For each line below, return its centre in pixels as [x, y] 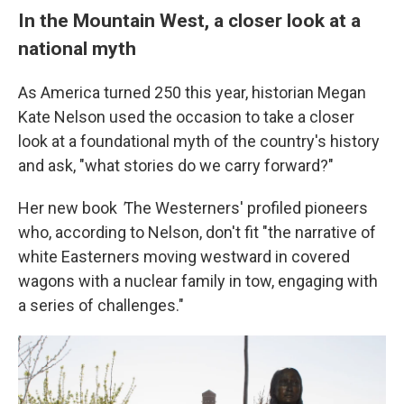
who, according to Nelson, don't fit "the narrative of [197, 232]
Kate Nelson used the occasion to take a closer [186, 117]
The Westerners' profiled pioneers [246, 208]
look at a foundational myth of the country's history [199, 141]
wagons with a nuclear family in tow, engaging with [198, 281]
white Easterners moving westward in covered [184, 257]
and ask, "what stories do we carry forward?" [176, 165]
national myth [77, 48]
